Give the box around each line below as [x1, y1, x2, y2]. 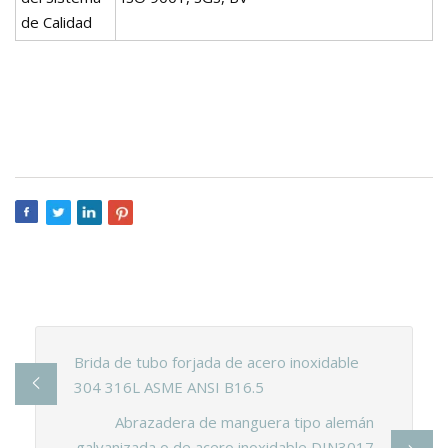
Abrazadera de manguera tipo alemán [115, 411, 375, 432]
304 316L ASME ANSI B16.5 [73, 376, 264, 397]
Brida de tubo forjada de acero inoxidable [73, 351, 359, 372]
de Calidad [21, 11, 92, 32]
